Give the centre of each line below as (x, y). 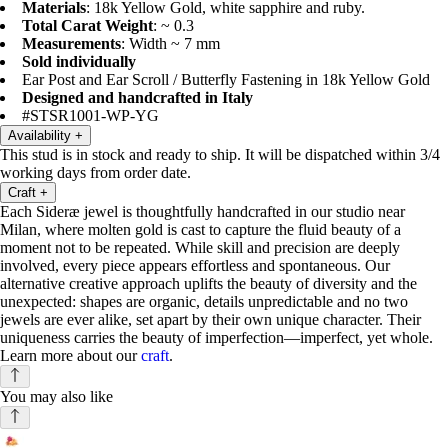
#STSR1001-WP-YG (90, 116)
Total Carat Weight (87, 26)
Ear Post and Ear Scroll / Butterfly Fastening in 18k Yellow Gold (226, 80)
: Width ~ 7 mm (170, 44)
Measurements (71, 44)
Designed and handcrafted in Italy (137, 98)
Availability (39, 136)
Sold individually (79, 62)
